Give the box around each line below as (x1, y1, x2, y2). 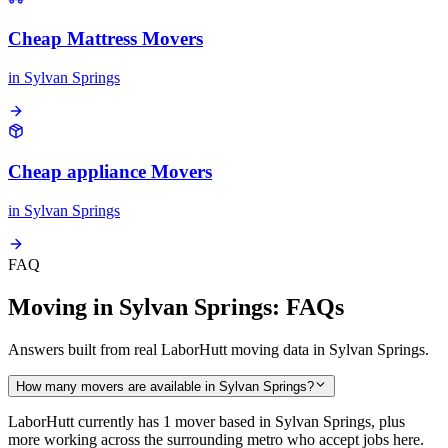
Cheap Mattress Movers (8, 28, 203, 50)
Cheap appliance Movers (8, 161, 212, 183)
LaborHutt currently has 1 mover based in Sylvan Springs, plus (8, 413, 405, 431)
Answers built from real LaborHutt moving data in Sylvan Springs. (8, 341, 429, 358)
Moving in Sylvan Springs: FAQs (8, 294, 344, 321)
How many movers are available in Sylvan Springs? (16, 379, 314, 395)
